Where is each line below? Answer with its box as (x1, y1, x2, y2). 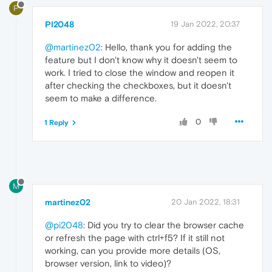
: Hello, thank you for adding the (101, 42, 232, 53)
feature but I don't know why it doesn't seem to (45, 55, 237, 66)
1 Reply (44, 118, 69, 127)
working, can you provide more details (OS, (45, 245, 220, 256)
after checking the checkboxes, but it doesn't (45, 80, 231, 91)
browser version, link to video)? (45, 258, 171, 269)
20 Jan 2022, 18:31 (171, 197, 240, 207)
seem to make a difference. (45, 93, 157, 104)
